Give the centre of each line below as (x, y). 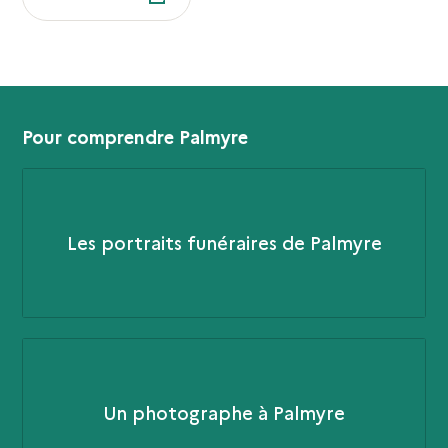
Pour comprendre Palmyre (135, 136)
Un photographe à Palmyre (224, 413)
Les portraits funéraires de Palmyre (224, 243)
